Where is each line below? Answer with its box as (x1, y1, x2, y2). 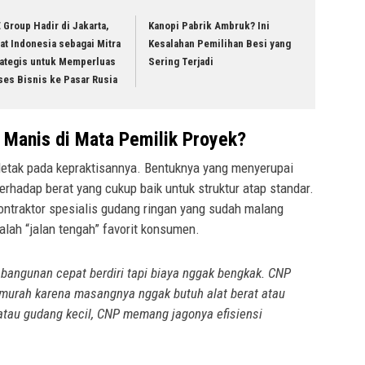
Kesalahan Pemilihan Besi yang (148, 37, 292, 51)
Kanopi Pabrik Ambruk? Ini (148, 20, 270, 33)
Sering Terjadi (148, 55, 214, 68)
